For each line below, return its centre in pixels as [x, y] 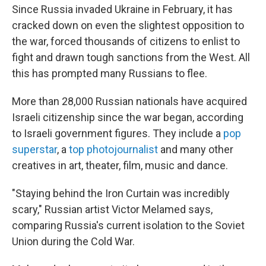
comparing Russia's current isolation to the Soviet [128, 225]
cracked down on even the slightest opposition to [128, 25]
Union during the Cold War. [73, 241]
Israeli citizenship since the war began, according [128, 117]
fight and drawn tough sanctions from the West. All [131, 57]
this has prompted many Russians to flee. [110, 73]
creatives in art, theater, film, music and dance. [120, 165]
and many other [196, 149]
